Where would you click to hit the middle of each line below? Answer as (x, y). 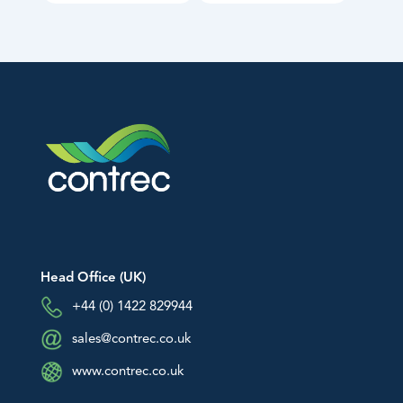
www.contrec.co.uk (128, 372)
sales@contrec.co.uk (131, 339)
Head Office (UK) (93, 278)
